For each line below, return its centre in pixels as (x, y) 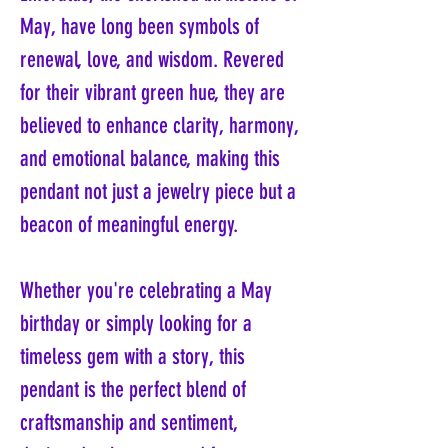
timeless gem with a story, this (132, 357)
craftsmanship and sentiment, (129, 423)
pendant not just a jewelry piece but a (158, 192)
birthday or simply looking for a (136, 324)
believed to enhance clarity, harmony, (159, 126)
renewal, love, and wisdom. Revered (152, 60)
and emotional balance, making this (150, 159)
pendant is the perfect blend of (133, 390)
